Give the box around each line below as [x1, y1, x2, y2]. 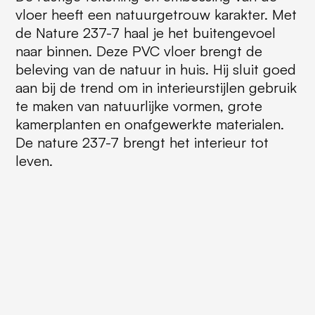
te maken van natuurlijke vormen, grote [15, 97, 262, 115]
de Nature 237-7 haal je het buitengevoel [15, 24, 276, 42]
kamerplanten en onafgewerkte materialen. [15, 115, 284, 134]
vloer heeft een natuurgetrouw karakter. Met [15, 6, 297, 24]
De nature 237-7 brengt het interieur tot [15, 134, 269, 152]
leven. [15, 152, 53, 170]
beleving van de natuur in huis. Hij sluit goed [15, 60, 296, 79]
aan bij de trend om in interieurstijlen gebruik [15, 79, 297, 97]
